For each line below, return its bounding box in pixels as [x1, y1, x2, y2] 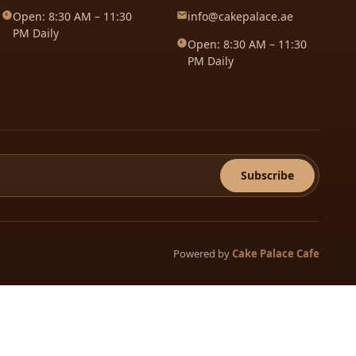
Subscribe [240, 168, 294, 183]
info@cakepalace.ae [187, 9, 293, 24]
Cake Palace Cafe [231, 246, 319, 261]
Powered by [172, 246, 232, 261]
